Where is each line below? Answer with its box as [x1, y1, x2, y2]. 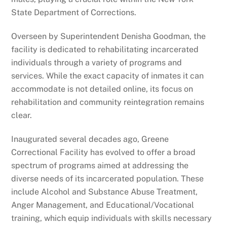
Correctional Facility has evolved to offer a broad [11, 147, 196, 157]
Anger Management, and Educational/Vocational [11, 200, 195, 210]
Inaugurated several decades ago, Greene [11, 134, 169, 144]
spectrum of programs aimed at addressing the [11, 160, 189, 170]
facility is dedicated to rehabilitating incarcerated [11, 44, 199, 54]
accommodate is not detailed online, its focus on [11, 84, 194, 94]
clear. [11, 110, 32, 120]
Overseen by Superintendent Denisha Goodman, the [11, 31, 206, 41]
